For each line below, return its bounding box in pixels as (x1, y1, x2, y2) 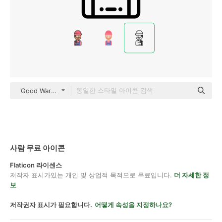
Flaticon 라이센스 (10, 161, 62, 169)
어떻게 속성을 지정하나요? (95, 201, 172, 209)
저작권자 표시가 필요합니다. (10, 201, 92, 209)
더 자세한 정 (174, 171, 209, 179)
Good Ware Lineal (20, 87, 75, 95)
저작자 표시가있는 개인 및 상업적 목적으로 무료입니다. (10, 171, 174, 179)
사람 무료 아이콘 (10, 143, 65, 153)
